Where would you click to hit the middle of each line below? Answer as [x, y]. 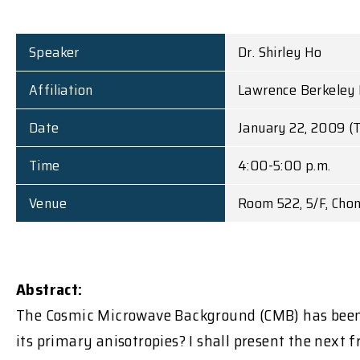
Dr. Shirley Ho [280, 52]
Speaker [54, 52]
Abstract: [49, 289]
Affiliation [61, 90]
